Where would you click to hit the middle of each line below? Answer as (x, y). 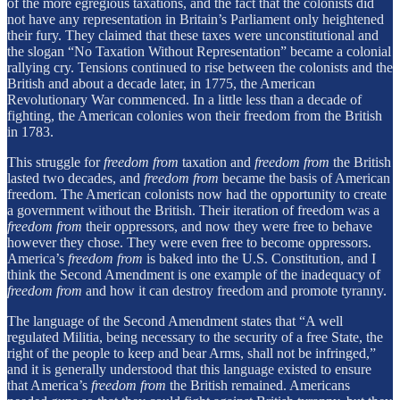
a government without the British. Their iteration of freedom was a (193, 210)
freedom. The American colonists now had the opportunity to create (197, 194)
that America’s (49, 385)
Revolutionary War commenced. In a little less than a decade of (184, 99)
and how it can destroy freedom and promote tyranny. (234, 290)
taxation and (217, 162)
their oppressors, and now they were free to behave (227, 226)
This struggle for (55, 162)
